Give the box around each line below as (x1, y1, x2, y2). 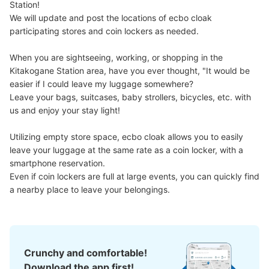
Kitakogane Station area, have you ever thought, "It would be (10, 65, 250, 76)
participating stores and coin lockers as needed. (10, 26, 199, 37)
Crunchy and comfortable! (24, 246, 147, 259)
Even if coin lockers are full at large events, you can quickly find (10, 171, 259, 182)
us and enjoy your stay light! (10, 105, 120, 116)
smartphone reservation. (10, 158, 105, 169)
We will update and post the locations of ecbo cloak (10, 13, 212, 23)
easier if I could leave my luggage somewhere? (10, 79, 193, 89)
